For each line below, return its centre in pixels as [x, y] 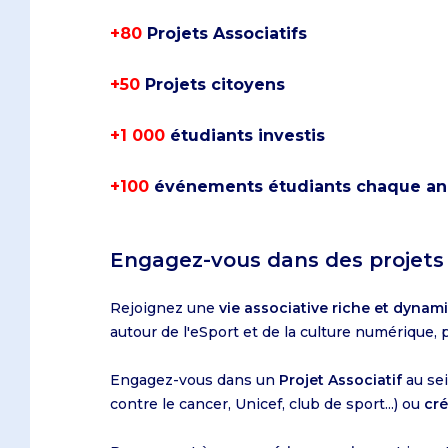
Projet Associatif [340, 380]
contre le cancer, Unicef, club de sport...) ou [267, 404]
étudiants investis [247, 135]
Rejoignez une [164, 308]
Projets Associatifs [227, 33]
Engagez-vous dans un [194, 380]
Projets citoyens [215, 84]
